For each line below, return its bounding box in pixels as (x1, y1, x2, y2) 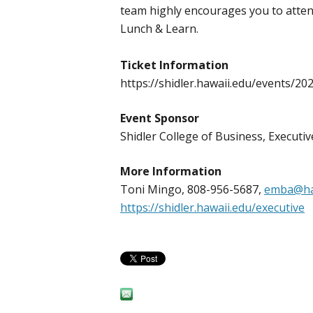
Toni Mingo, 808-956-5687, (120, 182, 264, 198)
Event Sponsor (120, 110, 199, 126)
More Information (120, 163, 221, 180)
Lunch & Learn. (120, 21, 198, 37)
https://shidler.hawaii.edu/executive (120, 200, 305, 216)
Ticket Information (120, 57, 228, 73)
